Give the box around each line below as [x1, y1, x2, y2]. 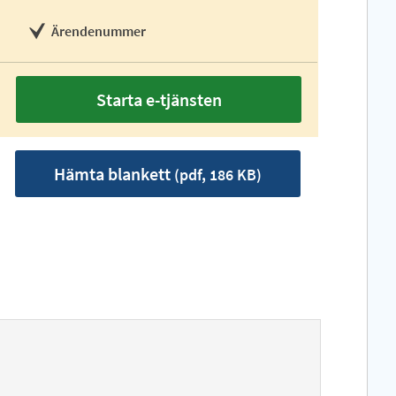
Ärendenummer [51, 22, 147, 40]
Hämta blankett [54, 163, 171, 185]
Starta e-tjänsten [95, 88, 222, 110]
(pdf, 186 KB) [171, 164, 263, 185]
